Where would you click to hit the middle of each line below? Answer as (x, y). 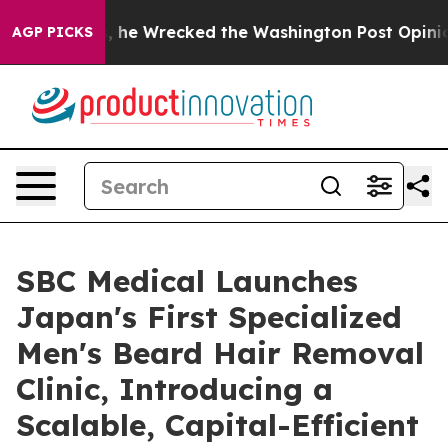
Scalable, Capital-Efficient (217, 425)
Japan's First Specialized (209, 317)
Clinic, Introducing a (174, 389)
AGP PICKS (52, 32)
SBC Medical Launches (187, 281)
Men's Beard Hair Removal (220, 353)
